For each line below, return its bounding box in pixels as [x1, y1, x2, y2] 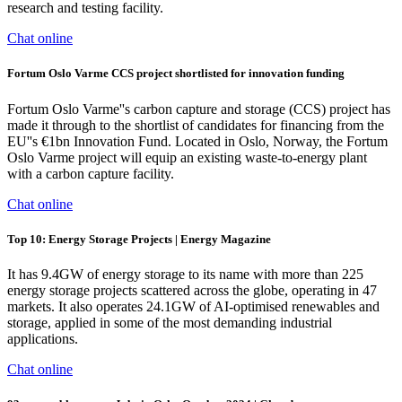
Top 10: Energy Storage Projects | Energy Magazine [7, 232, 271, 246]
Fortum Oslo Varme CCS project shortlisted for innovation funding [7, 66, 345, 81]
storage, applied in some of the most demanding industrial [7, 314, 332, 330]
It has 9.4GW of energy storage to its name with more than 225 [7, 266, 363, 282]
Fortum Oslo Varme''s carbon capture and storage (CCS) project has [7, 100, 390, 117]
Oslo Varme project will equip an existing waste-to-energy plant [7, 149, 367, 165]
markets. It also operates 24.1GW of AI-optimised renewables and [7, 298, 380, 314]
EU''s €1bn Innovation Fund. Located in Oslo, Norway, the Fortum [7, 133, 388, 149]
